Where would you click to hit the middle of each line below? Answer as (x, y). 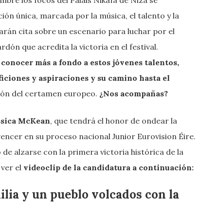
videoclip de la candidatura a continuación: (109, 167)
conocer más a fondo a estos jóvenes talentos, (90, 62)
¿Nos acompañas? (134, 93)
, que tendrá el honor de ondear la (114, 120)
